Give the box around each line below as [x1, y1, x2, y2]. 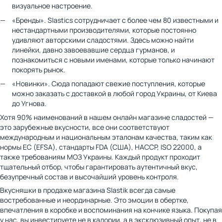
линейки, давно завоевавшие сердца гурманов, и [12, 45, 175, 55]
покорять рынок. [12, 64, 65, 74]
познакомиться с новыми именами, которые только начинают [12, 55, 215, 64]
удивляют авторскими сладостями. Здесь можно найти [12, 35, 194, 45]
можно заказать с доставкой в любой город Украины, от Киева [12, 89, 217, 99]
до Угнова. [12, 99, 47, 109]
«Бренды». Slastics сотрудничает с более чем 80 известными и [12, 15, 219, 25]
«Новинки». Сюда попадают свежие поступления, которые [12, 79, 205, 89]
